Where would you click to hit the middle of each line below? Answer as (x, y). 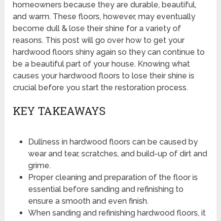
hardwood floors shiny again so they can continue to (109, 52)
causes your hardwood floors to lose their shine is (104, 76)
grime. (39, 166)
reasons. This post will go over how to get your (99, 40)
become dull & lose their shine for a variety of (97, 29)
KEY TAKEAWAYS (59, 111)
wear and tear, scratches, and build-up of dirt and (117, 154)
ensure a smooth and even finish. (88, 201)
